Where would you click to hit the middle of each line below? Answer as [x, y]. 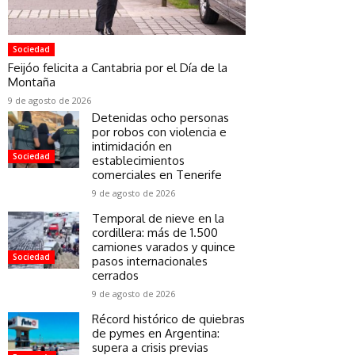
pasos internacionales [150, 261]
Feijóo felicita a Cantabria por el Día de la [118, 67]
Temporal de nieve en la [158, 218]
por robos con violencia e [159, 132]
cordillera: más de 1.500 [155, 232]
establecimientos [138, 160]
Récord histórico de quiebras [168, 319]
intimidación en [132, 146]
